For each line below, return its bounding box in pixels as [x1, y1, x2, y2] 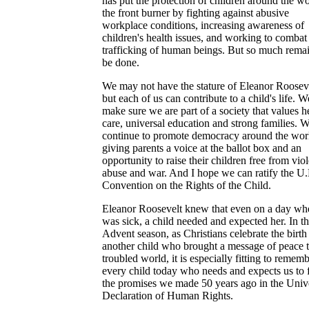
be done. [102, 57, 139, 68]
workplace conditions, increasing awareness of [102, 19, 304, 31]
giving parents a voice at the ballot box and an [102, 142, 301, 154]
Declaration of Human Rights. [102, 290, 233, 301]
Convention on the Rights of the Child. [102, 179, 271, 191]
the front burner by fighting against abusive [102, 7, 289, 19]
